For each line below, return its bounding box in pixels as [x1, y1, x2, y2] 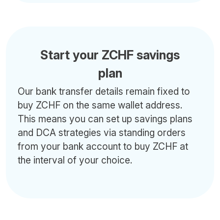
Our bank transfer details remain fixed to [18, 85, 190, 97]
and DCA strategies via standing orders [18, 127, 186, 138]
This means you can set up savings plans [18, 113, 192, 125]
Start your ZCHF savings [40, 48, 180, 62]
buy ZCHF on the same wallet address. [18, 99, 183, 111]
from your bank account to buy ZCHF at [18, 140, 188, 152]
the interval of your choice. [18, 154, 133, 166]
